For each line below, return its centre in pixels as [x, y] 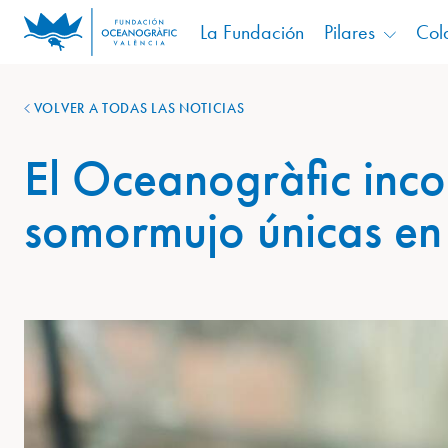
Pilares [349, 32]
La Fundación [251, 32]
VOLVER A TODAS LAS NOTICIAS [137, 108]
